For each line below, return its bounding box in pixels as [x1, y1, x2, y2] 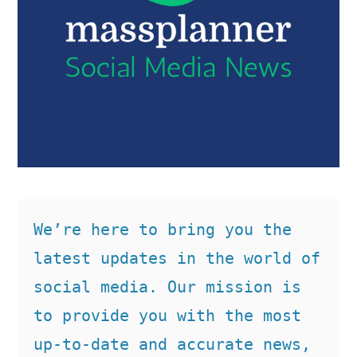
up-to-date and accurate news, [33, 334, 312, 354]
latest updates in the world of [33, 248, 321, 268]
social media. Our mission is [33, 277, 302, 296]
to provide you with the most [33, 305, 302, 325]
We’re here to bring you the [33, 219, 292, 239]
